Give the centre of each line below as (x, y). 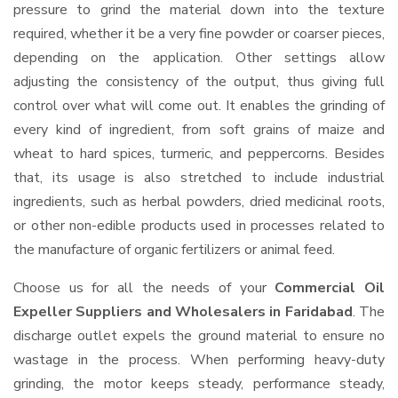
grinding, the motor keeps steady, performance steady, (199, 384)
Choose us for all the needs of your (144, 288)
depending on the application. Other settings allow (199, 58)
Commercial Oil (330, 288)
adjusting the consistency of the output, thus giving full (199, 82)
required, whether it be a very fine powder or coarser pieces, (199, 34)
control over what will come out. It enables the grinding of (199, 106)
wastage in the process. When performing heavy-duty (199, 360)
